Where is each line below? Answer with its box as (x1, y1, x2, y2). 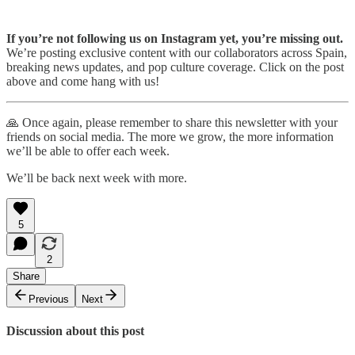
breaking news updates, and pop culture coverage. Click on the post (6, 59, 344, 74)
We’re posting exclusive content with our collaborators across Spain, (6, 45, 347, 59)
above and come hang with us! (6, 74, 159, 88)
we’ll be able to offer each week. (6, 143, 170, 158)
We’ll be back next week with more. (6, 170, 187, 185)
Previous (29, 292, 69, 305)
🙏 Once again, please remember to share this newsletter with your (6, 115, 338, 129)
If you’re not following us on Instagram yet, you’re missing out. (6, 31, 343, 45)
